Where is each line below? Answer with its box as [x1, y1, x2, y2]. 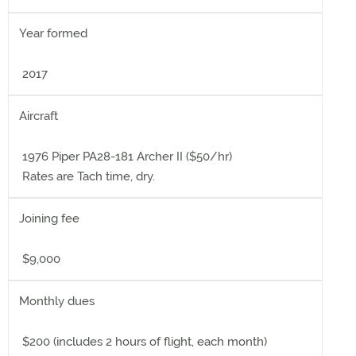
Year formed [19, 26, 87, 41]
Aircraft [19, 109, 58, 123]
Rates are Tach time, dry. [19, 169, 155, 184]
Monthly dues [19, 294, 95, 308]
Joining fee [19, 211, 79, 226]
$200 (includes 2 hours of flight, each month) [19, 335, 267, 349]
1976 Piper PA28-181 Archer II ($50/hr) [19, 149, 232, 164]
